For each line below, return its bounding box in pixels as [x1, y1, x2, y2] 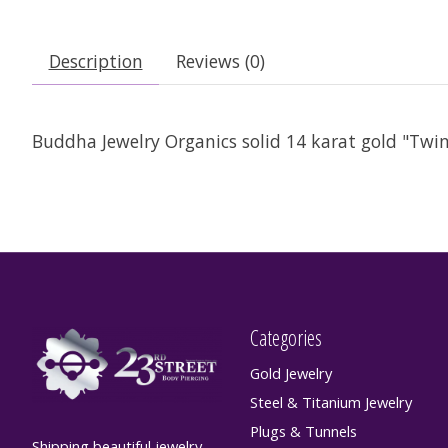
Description [48, 49, 143, 74]
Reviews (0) [175, 49, 265, 74]
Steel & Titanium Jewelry [249, 392, 412, 413]
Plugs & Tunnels [249, 421, 357, 442]
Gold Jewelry [249, 363, 332, 384]
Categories [249, 322, 322, 352]
